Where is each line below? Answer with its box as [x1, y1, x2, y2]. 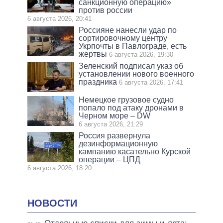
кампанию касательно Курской [79, 147, 191, 156]
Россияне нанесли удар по [79, 25, 177, 34]
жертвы [79, 49, 108, 58]
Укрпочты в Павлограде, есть [79, 41, 187, 50]
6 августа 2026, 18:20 [27, 164, 92, 172]
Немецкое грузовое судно [79, 95, 174, 104]
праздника [79, 77, 117, 86]
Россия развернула [79, 131, 151, 140]
